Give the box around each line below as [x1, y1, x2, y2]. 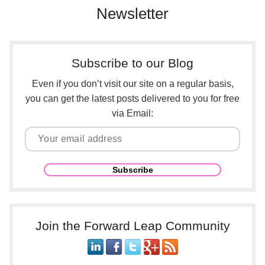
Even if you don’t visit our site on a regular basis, [31, 78, 234, 89]
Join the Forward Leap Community [35, 218, 230, 232]
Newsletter [96, 4, 169, 22]
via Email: [112, 108, 153, 118]
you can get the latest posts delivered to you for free [25, 93, 240, 104]
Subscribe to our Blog [72, 56, 193, 70]
